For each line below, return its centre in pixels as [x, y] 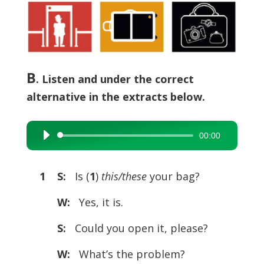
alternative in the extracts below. [115, 96]
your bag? [174, 176]
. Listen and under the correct [115, 79]
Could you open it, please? [141, 228]
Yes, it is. [98, 202]
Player [47, 153]
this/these [125, 176]
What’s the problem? [129, 254]
